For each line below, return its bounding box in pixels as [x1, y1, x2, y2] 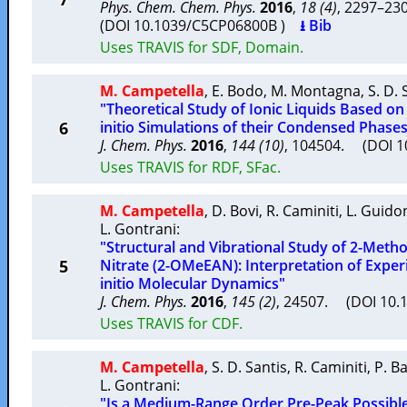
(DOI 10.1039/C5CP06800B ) [100, 15, 300, 35]
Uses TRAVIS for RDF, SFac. [100, 157, 281, 177]
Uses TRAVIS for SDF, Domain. [100, 37, 303, 57]
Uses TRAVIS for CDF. [100, 313, 243, 333]
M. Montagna [271, 81, 361, 101]
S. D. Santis [212, 357, 287, 377]
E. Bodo [212, 81, 263, 101]
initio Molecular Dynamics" [100, 273, 285, 293]
